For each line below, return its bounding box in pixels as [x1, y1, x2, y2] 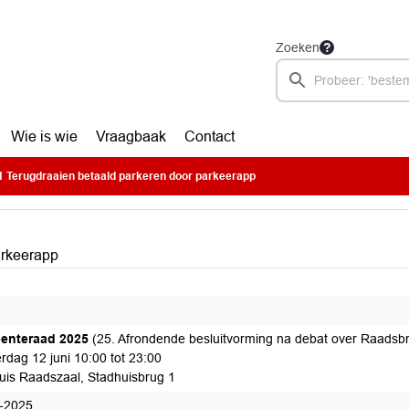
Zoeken [276, 40, 320, 55]
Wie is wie [10, 129, 78, 144]
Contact [184, 129, 235, 144]
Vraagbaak [95, 129, 166, 144]
